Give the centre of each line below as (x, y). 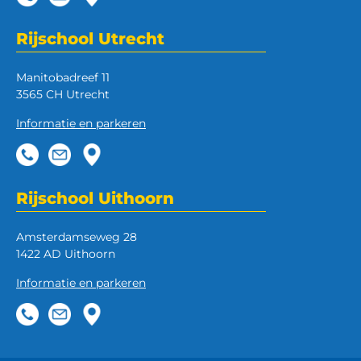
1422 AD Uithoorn (66, 254)
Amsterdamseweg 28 (77, 237)
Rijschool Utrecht (90, 39)
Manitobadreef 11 (63, 77)
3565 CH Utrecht (63, 94)
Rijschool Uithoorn (95, 198)
